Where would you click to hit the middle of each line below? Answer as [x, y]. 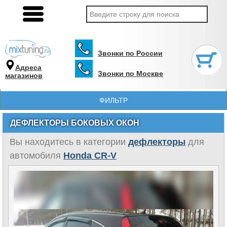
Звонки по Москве [130, 73]
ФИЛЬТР [113, 100]
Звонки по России [130, 53]
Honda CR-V [90, 156]
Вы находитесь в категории [69, 142]
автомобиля [36, 156]
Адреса [28, 67]
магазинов [24, 75]
